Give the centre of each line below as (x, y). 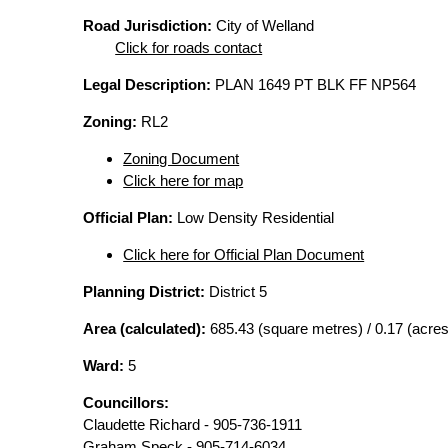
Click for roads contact (189, 47)
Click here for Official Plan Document (244, 254)
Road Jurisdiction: (148, 25)
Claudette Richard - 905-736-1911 (193, 424)
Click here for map (183, 180)
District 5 (236, 291)
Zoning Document (181, 158)
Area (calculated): (145, 328)
